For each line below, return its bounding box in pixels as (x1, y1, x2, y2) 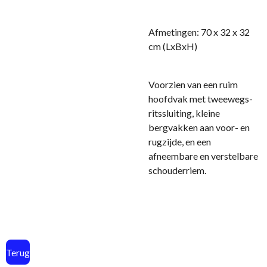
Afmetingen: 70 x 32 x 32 (148, 26, 250, 38)
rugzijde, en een (148, 136, 211, 147)
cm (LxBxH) (148, 41, 197, 52)
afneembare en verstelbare (148, 150, 258, 162)
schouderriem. (148, 164, 206, 176)
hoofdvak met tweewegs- (148, 93, 253, 104)
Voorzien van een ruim (148, 79, 238, 90)
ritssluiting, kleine (148, 107, 220, 119)
